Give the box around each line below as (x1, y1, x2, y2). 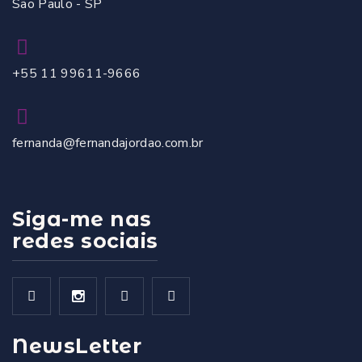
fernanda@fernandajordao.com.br (12, 133, 204, 152)
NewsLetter (12, 334, 141, 359)
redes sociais (12, 228, 158, 253)
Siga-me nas (12, 206, 152, 231)
